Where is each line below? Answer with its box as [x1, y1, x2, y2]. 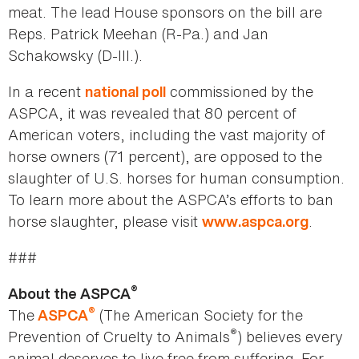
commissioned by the [166, 81, 313, 103]
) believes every [237, 326, 343, 348]
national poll [85, 82, 166, 103]
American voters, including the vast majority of [8, 124, 325, 146]
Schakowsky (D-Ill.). [8, 45, 143, 67]
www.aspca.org [202, 212, 309, 232]
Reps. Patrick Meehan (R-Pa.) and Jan [8, 23, 268, 45]
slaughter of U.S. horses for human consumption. [8, 167, 345, 189]
